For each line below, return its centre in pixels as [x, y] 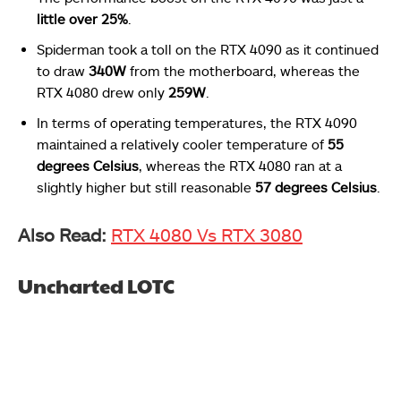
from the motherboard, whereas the [243, 70]
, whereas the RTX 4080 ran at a [240, 165]
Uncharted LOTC [96, 285]
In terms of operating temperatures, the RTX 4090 [197, 122]
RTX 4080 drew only [102, 92]
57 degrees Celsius [316, 187]
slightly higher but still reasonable [146, 187]
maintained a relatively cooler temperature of [182, 144]
